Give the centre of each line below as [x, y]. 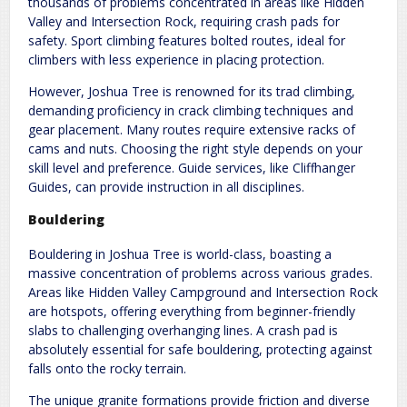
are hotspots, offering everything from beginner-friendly [192, 312]
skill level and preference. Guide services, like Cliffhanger [192, 167]
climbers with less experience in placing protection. [176, 59]
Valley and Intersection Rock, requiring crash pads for [184, 21]
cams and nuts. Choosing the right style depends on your [195, 148]
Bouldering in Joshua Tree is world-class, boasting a [180, 254]
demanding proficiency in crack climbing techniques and [191, 110]
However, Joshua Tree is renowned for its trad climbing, [192, 91]
